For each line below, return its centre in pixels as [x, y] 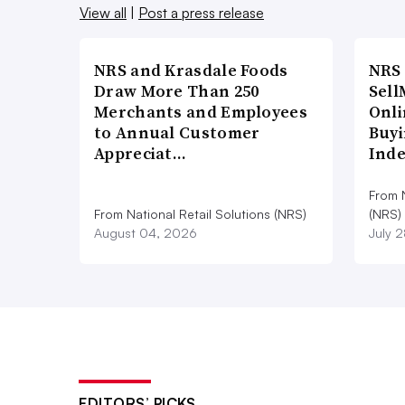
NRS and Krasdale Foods [191, 71]
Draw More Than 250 [177, 91]
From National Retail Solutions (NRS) [200, 214]
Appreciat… [141, 154]
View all [103, 13]
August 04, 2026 [146, 233]
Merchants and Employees [201, 112]
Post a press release [201, 13]
